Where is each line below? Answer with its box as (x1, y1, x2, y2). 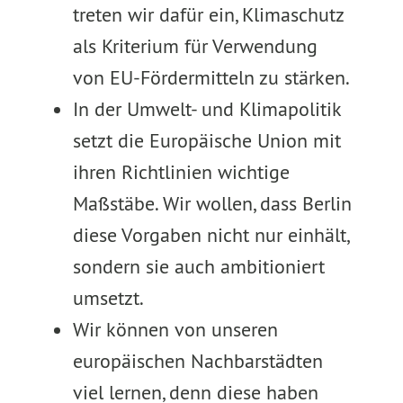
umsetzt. (72, 285, 144, 310)
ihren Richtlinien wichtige (72, 159, 290, 184)
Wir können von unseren (72, 317, 278, 342)
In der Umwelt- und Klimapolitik (72, 96, 341, 121)
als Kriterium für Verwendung (72, 33, 318, 58)
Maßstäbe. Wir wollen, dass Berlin (72, 191, 352, 216)
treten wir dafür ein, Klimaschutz (72, 2, 344, 27)
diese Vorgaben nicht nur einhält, (72, 222, 348, 247)
